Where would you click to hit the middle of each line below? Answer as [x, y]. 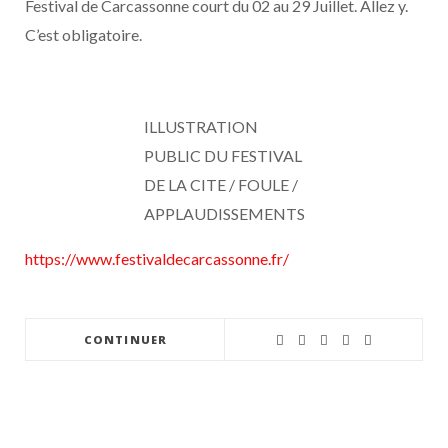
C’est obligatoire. [83, 34]
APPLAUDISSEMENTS [224, 213]
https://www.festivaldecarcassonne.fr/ [157, 258]
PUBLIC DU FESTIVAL [222, 155]
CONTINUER [125, 339]
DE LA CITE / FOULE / [220, 184]
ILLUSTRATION [200, 126]
